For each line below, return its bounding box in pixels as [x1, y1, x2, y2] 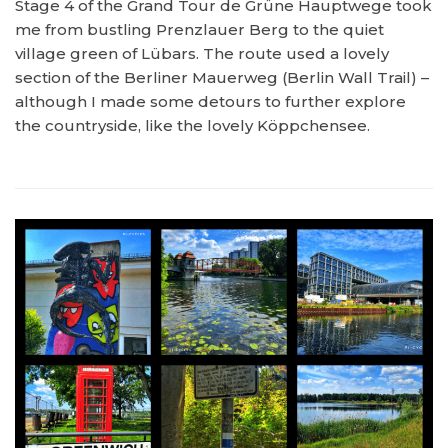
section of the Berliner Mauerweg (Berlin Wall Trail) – [15, 68, 429, 87]
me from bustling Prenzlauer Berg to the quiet [15, 20, 384, 39]
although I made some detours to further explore [15, 92, 406, 111]
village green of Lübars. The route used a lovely [15, 44, 389, 63]
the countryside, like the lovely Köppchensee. [15, 116, 370, 135]
